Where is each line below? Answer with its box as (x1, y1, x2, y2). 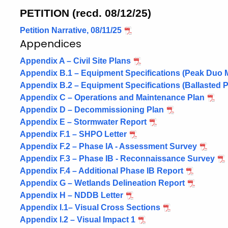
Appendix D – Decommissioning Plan (20, 105, 164, 114)
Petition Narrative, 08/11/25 (20, 26, 122, 35)
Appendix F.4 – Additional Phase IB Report (20, 166, 183, 175)
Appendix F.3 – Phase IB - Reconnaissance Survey (20, 154, 215, 163)
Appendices (20, 37, 81, 51)
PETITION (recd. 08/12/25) (20, 7, 151, 19)
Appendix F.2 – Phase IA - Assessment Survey (20, 142, 197, 151)
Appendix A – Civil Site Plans (20, 56, 131, 65)
